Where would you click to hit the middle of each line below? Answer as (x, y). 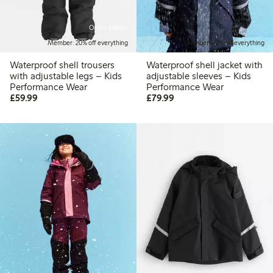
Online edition (108, 27)
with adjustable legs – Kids (66, 76)
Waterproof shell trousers (62, 65)
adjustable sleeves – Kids (198, 76)
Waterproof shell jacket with (204, 65)
